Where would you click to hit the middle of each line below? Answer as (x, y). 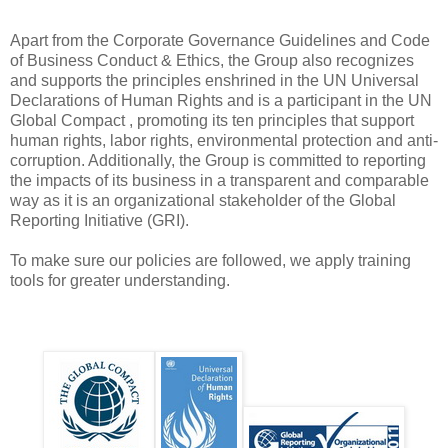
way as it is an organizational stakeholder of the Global (203, 201)
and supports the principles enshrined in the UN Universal (214, 81)
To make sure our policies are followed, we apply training (210, 261)
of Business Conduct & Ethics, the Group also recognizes (212, 61)
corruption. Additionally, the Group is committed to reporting (218, 161)
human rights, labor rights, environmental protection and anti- (224, 141)
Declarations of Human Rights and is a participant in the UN (221, 101)
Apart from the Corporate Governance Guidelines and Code (220, 41)
